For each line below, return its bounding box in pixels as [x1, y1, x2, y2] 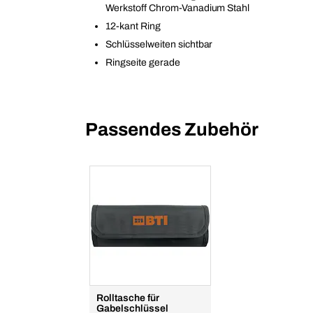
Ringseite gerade [105, 57, 180, 68]
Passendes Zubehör [85, 119, 259, 140]
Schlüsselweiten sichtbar [105, 39, 213, 50]
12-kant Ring [105, 21, 161, 32]
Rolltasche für [96, 293, 159, 304]
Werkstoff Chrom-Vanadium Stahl [105, 3, 250, 14]
